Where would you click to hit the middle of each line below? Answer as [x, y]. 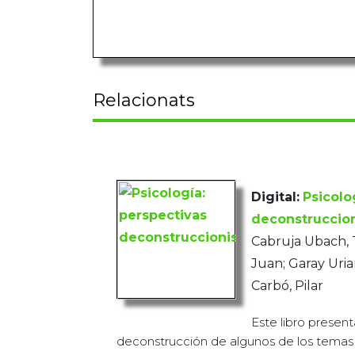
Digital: [275, 197]
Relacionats [144, 101]
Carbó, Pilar [287, 286]
